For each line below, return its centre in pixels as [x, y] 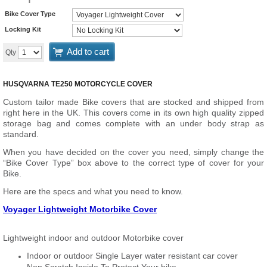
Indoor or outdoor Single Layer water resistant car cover [132, 256]
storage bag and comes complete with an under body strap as [133, 123]
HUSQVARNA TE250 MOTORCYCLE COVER [78, 84]
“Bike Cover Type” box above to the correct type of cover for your [133, 163]
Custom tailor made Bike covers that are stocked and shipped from [133, 102]
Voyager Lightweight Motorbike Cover [80, 209]
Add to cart [88, 52]
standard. [21, 134]
